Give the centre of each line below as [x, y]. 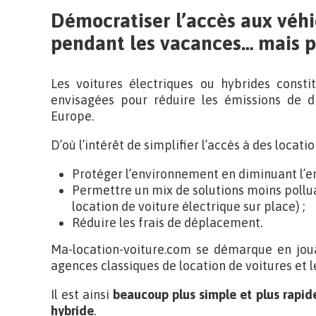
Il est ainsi [82, 294]
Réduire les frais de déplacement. [167, 223]
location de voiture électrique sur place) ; [188, 206]
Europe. [72, 116]
